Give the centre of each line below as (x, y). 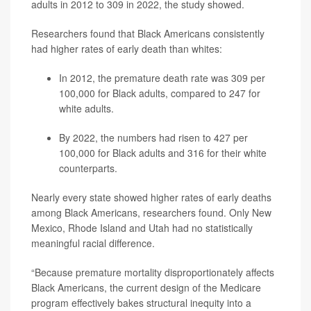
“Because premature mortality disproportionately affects (153, 272)
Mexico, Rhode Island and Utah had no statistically (142, 228)
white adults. (86, 108)
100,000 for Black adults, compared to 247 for (160, 93)
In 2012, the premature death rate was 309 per (162, 78)
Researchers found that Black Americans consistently (148, 33)
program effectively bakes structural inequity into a (141, 303)
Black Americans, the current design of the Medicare (146, 287)
